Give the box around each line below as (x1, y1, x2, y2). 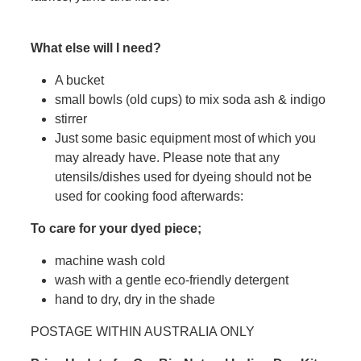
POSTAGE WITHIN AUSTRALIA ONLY (31, 325, 255, 339)
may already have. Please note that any (55, 151, 280, 165)
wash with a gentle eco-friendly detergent (55, 273, 292, 288)
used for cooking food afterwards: (55, 189, 243, 204)
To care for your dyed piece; (31, 222, 201, 236)
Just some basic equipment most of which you (55, 131, 316, 146)
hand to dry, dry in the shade (55, 293, 215, 307)
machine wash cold (55, 254, 168, 268)
